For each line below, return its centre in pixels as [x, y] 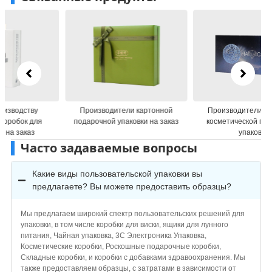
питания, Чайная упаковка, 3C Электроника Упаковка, [113, 235]
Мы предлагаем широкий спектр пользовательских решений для [132, 213]
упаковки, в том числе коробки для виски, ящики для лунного [124, 224]
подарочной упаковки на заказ [72, 121]
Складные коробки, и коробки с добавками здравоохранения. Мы [133, 257]
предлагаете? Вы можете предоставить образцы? [131, 186]
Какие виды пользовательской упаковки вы [117, 173]
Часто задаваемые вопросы [109, 148]
